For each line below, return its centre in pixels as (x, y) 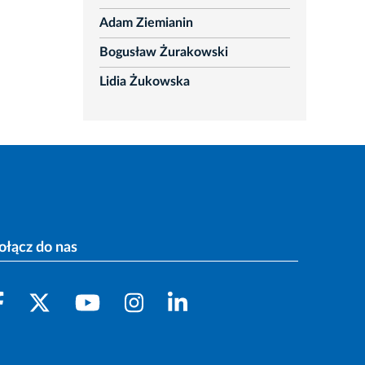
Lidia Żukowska (144, 82)
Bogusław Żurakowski (163, 53)
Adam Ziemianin (146, 23)
